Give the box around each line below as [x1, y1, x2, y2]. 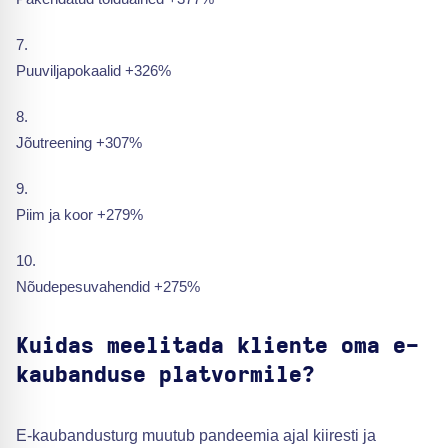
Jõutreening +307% [16, 134, 142, 151]
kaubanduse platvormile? [16, 364, 315, 386]
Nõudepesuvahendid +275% [16, 278, 200, 295]
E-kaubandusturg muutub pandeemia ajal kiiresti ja [16, 427, 376, 444]
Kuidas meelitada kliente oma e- [16, 335, 419, 357]
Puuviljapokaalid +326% [16, 62, 171, 79]
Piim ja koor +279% [16, 206, 143, 223]
